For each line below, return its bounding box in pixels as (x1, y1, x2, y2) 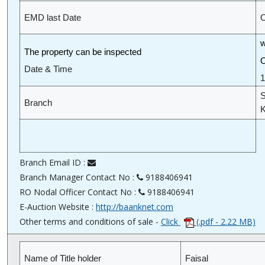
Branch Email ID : (20, 157, 88, 169)
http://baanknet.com (96, 201, 173, 213)
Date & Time (24, 64, 72, 75)
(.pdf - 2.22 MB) (196, 216, 256, 228)
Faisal (185, 254, 208, 264)
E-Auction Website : (20, 201, 96, 213)
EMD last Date (24, 13, 81, 23)
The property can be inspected (24, 47, 141, 57)
